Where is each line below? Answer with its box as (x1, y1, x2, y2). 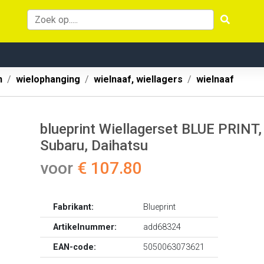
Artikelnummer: (53, 222, 117, 232)
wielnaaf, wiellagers (94, 74, 183, 85)
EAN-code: (53, 242, 97, 252)
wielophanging (16, 74, 80, 85)
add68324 (143, 222, 181, 232)
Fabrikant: (53, 202, 94, 212)
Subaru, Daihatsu (40, 137, 148, 154)
